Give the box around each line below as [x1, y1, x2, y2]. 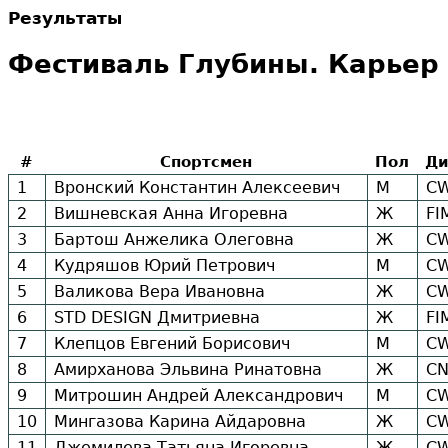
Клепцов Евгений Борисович [54, 334, 290, 354]
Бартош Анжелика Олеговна [54, 230, 294, 250]
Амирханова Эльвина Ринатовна [54, 360, 322, 380]
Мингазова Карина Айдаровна [54, 412, 306, 432]
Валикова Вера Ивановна [54, 282, 265, 302]
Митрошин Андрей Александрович [54, 386, 343, 406]
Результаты [8, 8, 122, 28]
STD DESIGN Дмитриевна [54, 308, 260, 328]
